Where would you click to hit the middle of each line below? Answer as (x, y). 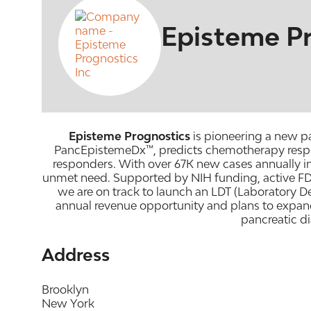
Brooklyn (65, 290)
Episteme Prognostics (129, 136)
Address (76, 255)
